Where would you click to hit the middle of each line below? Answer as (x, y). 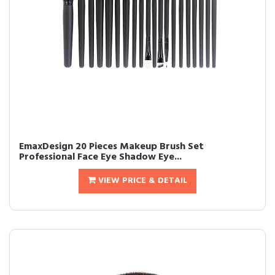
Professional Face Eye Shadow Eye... (100, 157)
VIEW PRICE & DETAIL (141, 181)
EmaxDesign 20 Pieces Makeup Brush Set (111, 147)
